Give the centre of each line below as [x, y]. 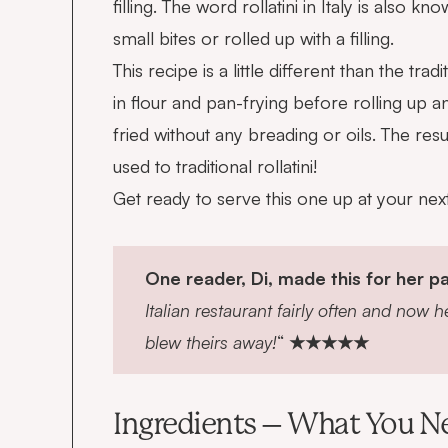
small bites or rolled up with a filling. [253, 37]
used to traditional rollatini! [215, 165]
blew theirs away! [211, 341]
